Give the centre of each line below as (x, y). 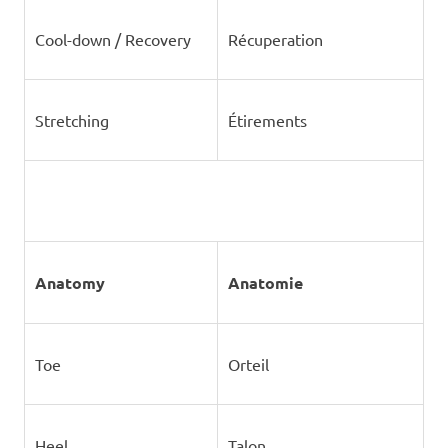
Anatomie (265, 282)
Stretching (71, 120)
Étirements (267, 120)
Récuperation (275, 39)
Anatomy (69, 282)
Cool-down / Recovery (112, 39)
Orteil (248, 364)
